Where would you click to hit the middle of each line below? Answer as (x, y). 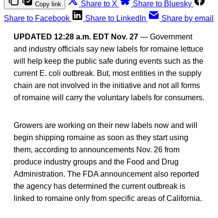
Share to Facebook (37, 18)
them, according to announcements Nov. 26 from (97, 149)
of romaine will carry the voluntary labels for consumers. (109, 97)
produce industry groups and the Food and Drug (96, 162)
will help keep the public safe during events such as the (109, 61)
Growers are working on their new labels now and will (106, 125)
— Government (165, 36)
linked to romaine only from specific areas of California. (108, 198)
